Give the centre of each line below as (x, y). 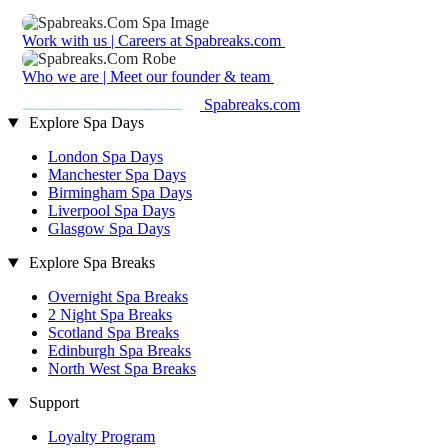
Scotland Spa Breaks (113, 333)
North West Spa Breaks (122, 369)
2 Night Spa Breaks (110, 315)
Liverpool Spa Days (111, 211)
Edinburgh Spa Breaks (119, 351)
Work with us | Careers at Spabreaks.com (153, 41)
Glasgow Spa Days (109, 229)
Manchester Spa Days (117, 175)
